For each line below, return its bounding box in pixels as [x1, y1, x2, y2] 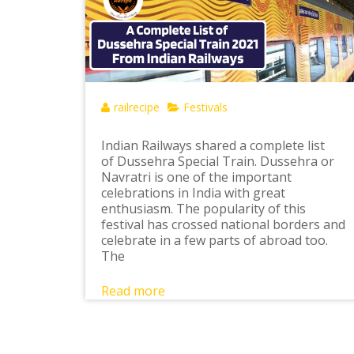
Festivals [183, 99, 228, 115]
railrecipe [113, 99, 160, 115]
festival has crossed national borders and [100, 215, 345, 233]
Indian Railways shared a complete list [100, 136, 325, 154]
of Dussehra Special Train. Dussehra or [100, 152, 334, 170]
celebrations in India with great [100, 183, 285, 201]
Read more [100, 281, 165, 299]
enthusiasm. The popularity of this [100, 199, 306, 217]
